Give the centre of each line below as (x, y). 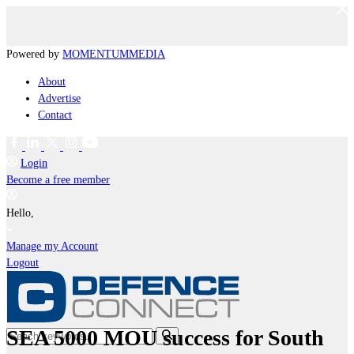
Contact (55, 115)
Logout (23, 263)
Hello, (22, 213)
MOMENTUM (96, 54)
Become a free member (58, 180)
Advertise (59, 98)
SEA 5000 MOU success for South (165, 337)
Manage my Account (52, 246)
